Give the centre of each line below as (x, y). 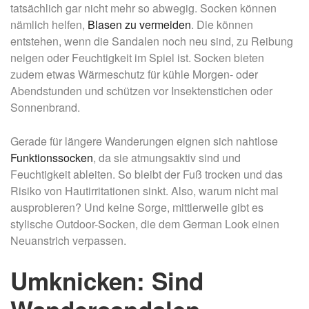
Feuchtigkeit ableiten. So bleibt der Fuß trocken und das (147, 175)
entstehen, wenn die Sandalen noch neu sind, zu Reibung (152, 41)
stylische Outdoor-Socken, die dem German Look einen (145, 224)
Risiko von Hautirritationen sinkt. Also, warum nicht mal (144, 191)
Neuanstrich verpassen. (68, 241)
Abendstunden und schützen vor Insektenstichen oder (141, 91)
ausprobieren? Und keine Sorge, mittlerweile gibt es (137, 208)
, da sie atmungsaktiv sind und (167, 158)
